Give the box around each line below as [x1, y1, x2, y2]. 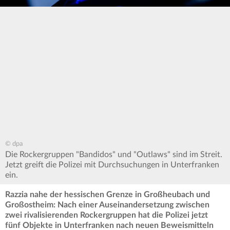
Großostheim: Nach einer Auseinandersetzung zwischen [5, 201, 209, 209]
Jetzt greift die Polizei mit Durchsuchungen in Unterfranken [5, 161, 219, 169]
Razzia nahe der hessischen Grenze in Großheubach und [5, 190, 210, 199]
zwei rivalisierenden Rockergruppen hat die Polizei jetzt [5, 211, 208, 220]
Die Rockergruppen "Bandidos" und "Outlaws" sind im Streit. [5, 150, 222, 159]
